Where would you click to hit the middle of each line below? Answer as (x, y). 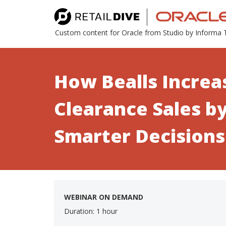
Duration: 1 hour (91, 211)
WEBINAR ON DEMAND (104, 197)
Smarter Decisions (139, 136)
